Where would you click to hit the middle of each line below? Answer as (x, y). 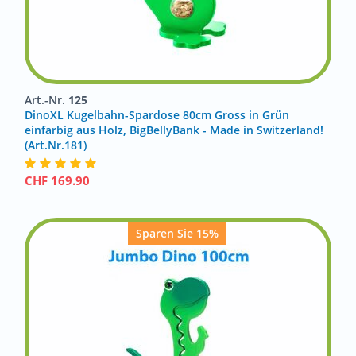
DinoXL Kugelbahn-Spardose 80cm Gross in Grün (157, 115)
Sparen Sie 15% (177, 233)
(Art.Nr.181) (56, 145)
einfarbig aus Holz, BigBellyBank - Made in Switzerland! (174, 130)
